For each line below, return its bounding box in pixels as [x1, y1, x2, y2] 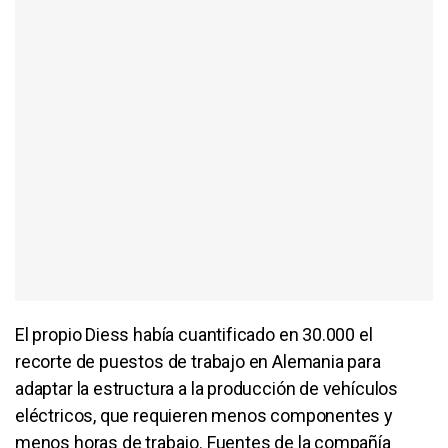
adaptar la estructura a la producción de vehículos [15, 377, 399, 399]
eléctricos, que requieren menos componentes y [15, 404, 393, 426]
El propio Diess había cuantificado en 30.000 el [15, 323, 373, 345]
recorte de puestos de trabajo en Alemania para [15, 350, 381, 372]
